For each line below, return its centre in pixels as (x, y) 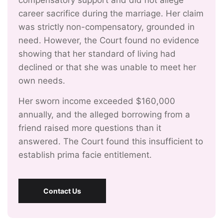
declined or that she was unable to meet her (107, 67)
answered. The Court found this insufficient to (111, 141)
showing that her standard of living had (97, 54)
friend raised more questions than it (90, 128)
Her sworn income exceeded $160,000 (97, 101)
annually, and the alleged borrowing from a (104, 114)
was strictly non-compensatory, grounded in (107, 27)
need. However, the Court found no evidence (109, 40)
